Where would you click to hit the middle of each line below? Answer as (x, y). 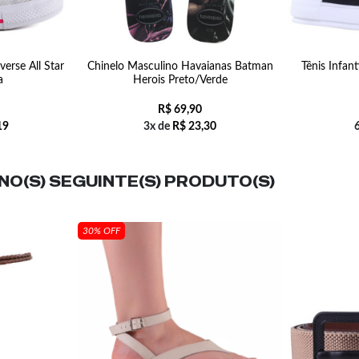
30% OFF (101, 231)
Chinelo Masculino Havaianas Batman (180, 67)
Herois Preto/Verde (180, 80)
